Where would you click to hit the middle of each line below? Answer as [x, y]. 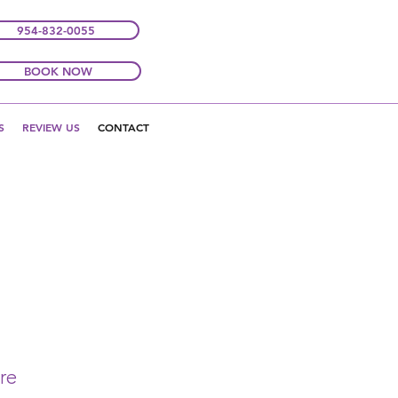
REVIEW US [51, 127]
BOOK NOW [58, 71]
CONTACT [123, 127]
